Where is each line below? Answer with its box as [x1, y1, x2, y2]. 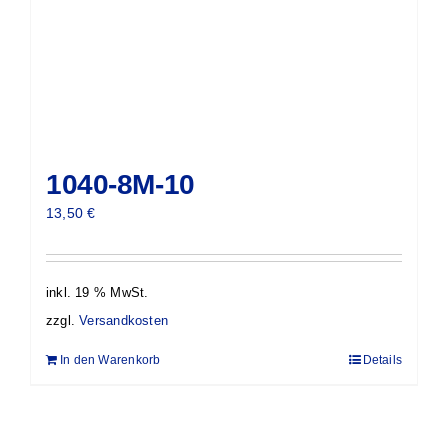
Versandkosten [79, 313, 168, 328]
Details [362, 352, 402, 367]
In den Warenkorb [60, 352, 161, 367]
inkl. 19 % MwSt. [46, 286, 149, 301]
